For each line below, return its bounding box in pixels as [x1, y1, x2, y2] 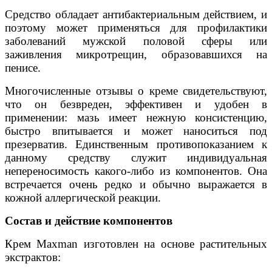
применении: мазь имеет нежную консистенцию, [5, 111, 267, 124]
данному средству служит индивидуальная [5, 151, 267, 164]
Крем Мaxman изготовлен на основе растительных [5, 237, 267, 250]
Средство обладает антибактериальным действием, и [5, 8, 267, 21]
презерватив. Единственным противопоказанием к [5, 138, 267, 151]
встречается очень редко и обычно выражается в [5, 178, 267, 191]
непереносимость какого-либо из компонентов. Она [5, 165, 267, 177]
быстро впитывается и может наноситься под [5, 124, 267, 137]
